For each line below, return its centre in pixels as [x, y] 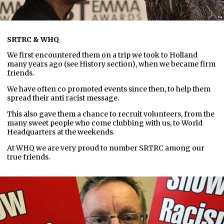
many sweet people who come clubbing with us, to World [105, 123]
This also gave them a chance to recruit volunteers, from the [111, 114]
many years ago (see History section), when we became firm [111, 64]
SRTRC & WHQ [33, 40]
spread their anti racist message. [63, 98]
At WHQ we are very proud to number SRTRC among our [106, 148]
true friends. [28, 157]
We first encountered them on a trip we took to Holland [102, 55]
